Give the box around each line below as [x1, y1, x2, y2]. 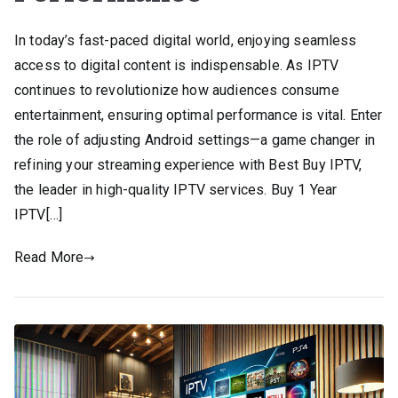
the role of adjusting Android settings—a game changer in [14, 131, 375, 149]
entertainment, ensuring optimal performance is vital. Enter [14, 107, 383, 124]
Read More [14, 249, 84, 267]
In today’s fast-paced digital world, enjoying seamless [14, 32, 357, 50]
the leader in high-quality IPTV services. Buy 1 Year [14, 181, 338, 199]
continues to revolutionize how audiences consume [14, 82, 339, 99]
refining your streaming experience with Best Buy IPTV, [14, 156, 362, 174]
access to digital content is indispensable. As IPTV [14, 57, 339, 75]
